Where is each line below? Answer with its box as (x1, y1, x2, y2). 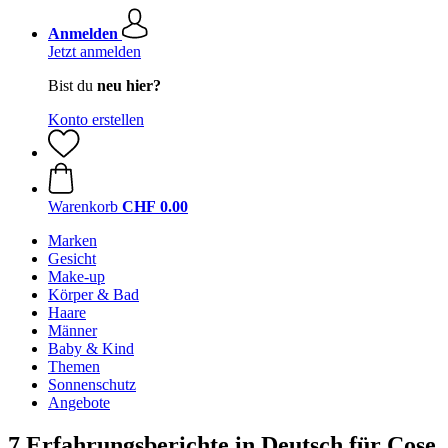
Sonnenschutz (48, 376, 136, 393)
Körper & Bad (48, 286, 139, 303)
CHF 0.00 (122, 198, 188, 215)
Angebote (48, 394, 110, 411)
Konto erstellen (48, 111, 144, 128)
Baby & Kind (48, 340, 134, 357)
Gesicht (48, 250, 96, 267)
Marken (48, 232, 97, 249)
